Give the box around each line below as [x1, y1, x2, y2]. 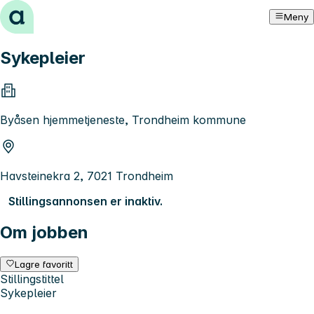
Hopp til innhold [6, 6, 92, 20]
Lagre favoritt [15, 258, 74, 270]
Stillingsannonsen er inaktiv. [8, 193, 163, 208]
